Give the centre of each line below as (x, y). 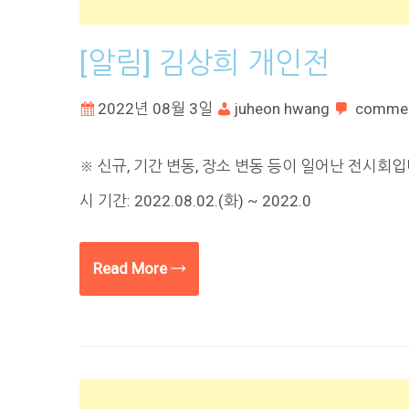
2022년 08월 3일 (155, 108)
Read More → (139, 268)
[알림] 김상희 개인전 (204, 63)
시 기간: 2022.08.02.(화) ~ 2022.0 (195, 201)
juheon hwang (282, 108)
